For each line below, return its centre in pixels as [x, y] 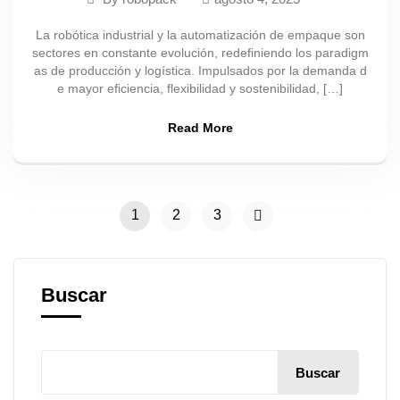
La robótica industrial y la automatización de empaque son [200, 34]
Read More [200, 127]
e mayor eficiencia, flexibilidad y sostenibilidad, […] [200, 88]
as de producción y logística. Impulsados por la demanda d [200, 70]
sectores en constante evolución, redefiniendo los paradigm [200, 52]
